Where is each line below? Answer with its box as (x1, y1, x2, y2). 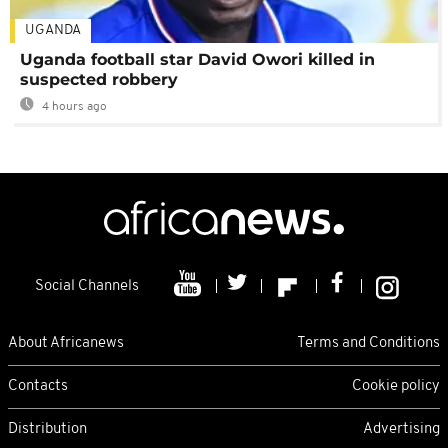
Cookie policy (352, 378, 440, 394)
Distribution (8, 421, 87, 437)
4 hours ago (39, 101, 107, 114)
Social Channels (35, 279, 139, 295)
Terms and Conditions (297, 335, 440, 351)
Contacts (8, 378, 68, 394)
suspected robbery (20, 70, 178, 90)
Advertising (363, 421, 440, 437)
